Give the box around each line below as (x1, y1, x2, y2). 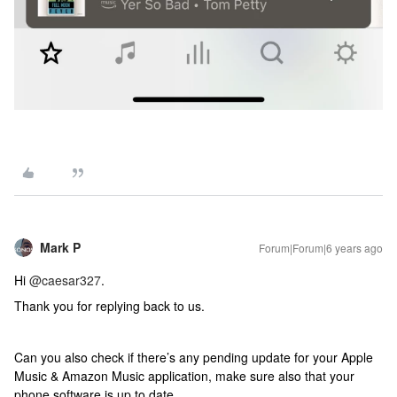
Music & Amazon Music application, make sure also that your (14, 366, 354, 385)
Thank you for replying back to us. (14, 296, 205, 315)
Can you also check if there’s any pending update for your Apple (14, 347, 373, 366)
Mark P (40, 237, 81, 256)
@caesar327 (29, 270, 101, 289)
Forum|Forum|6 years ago (259, 239, 383, 255)
